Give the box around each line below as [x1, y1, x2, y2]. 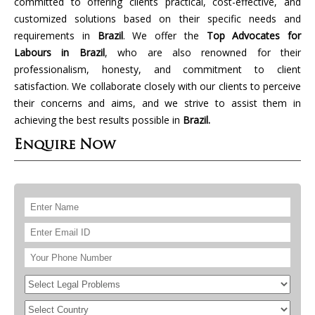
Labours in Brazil [14, 45, 105, 59]
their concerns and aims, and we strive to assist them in [14, 96, 301, 110]
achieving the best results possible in [14, 112, 183, 127]
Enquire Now [14, 139, 115, 153]
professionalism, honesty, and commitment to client [14, 62, 301, 76]
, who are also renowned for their [104, 45, 301, 59]
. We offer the [122, 28, 207, 42]
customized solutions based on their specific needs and [14, 11, 301, 25]
